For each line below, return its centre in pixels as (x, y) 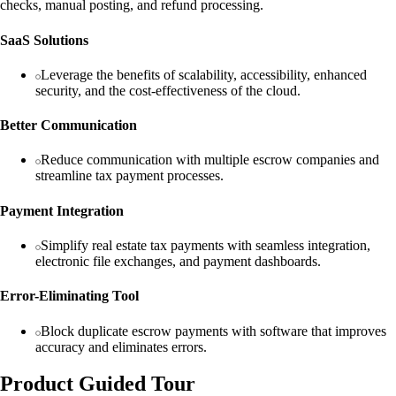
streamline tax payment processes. (129, 176)
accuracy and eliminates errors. (121, 346)
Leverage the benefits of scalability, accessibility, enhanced (204, 74)
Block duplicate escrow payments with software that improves (213, 331)
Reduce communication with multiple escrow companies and (210, 160)
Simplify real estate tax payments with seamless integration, (206, 245)
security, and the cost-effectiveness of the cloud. (168, 90)
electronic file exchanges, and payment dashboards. (178, 261)
